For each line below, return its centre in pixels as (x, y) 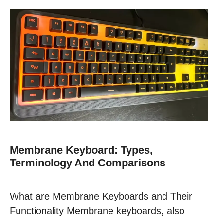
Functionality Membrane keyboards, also (97, 210)
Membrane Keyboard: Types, (81, 150)
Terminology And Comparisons (88, 163)
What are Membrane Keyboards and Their (101, 196)
